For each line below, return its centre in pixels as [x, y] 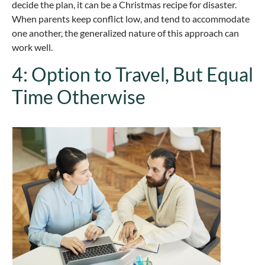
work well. [32, 47]
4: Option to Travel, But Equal [132, 74]
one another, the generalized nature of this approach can [125, 33]
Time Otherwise [79, 96]
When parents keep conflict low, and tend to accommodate [131, 19]
